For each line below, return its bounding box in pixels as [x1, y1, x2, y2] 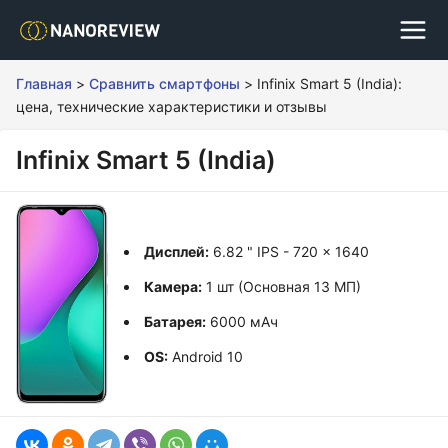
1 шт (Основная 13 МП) [201, 278, 361, 295]
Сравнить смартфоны [89, 75, 240, 92]
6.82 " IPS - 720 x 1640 [208, 243, 369, 260]
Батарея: [143, 313, 206, 330]
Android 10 [167, 348, 243, 365]
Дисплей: [143, 243, 209, 260]
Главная [16, 75, 72, 92]
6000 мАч [205, 313, 278, 330]
